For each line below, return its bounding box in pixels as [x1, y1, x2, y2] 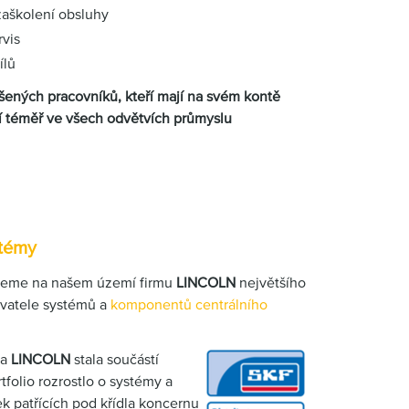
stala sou [70, 351, 130, 367]
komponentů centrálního [110, 296, 267, 312]
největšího [236, 274, 306, 290]
